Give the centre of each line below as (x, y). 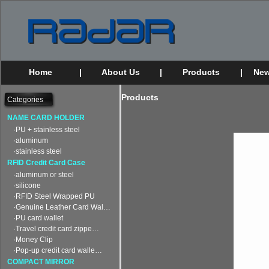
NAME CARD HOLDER (46, 118)
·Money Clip (33, 240)
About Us (121, 72)
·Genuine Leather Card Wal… (62, 207)
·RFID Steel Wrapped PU (54, 196)
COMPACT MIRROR (41, 262)
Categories (25, 100)
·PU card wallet (38, 218)
